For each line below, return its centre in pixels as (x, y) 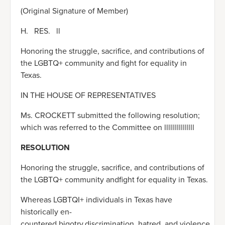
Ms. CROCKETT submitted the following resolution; (110, 116)
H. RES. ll (40, 31)
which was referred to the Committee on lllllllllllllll (107, 128)
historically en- (46, 212)
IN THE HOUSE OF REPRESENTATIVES (88, 95)
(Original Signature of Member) (74, 11)
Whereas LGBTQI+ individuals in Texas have (96, 200)
